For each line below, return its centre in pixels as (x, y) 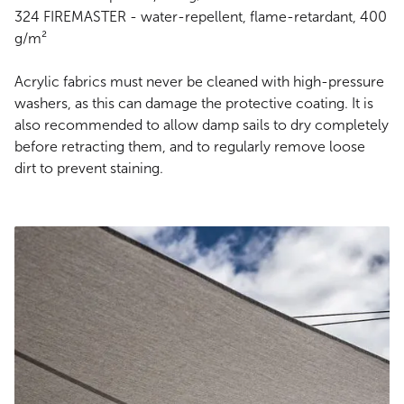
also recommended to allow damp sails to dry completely (202, 125)
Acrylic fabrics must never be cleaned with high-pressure (199, 82)
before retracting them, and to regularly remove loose (190, 147)
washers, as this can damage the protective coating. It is (194, 104)
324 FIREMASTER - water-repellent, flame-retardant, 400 (201, 17)
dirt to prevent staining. (89, 169)
